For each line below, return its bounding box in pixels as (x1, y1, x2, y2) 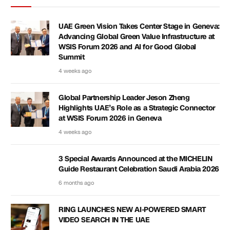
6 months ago (59, 179, 94, 187)
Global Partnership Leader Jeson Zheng (59, 92, 190, 103)
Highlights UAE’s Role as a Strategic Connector (59, 103, 215, 113)
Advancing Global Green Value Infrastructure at (59, 31, 215, 42)
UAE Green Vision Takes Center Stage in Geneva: (59, 21, 220, 31)
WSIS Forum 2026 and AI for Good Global (59, 42, 197, 52)
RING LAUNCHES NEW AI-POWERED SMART (59, 204, 206, 215)
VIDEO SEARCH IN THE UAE (59, 215, 150, 225)
